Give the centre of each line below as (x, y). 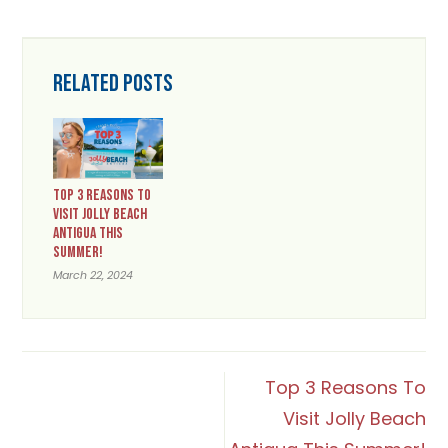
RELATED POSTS (113, 84)
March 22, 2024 (93, 275)
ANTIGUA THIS (88, 234)
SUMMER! (78, 253)
